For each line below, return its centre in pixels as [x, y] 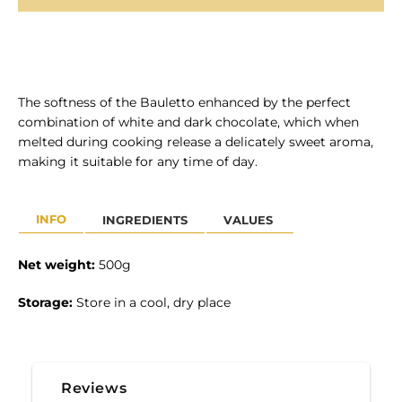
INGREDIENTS [145, 220]
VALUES [250, 220]
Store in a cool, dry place [153, 303]
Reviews [94, 389]
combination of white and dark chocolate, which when [188, 122]
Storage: [45, 303]
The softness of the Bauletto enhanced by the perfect [184, 103]
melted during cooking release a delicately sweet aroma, [196, 142]
